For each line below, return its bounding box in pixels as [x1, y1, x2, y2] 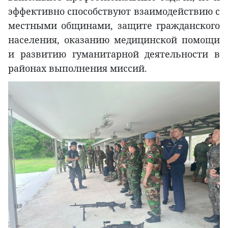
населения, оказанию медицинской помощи [8, 33, 220, 46]
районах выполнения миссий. [8, 62, 147, 74]
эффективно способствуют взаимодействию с [8, 5, 220, 17]
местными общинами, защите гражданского [8, 19, 220, 32]
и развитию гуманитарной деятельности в [8, 47, 220, 60]
